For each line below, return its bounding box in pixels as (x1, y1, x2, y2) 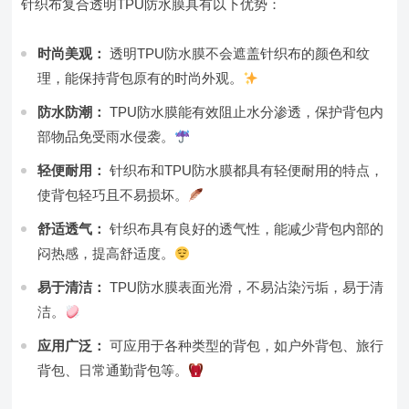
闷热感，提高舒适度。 (37, 246, 175, 261)
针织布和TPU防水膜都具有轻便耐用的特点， (106, 163, 384, 178)
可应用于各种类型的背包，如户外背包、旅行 (106, 338, 384, 353)
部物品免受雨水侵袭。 (37, 129, 175, 144)
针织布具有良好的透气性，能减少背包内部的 (106, 221, 384, 236)
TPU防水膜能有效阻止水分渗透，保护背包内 (106, 104, 384, 120)
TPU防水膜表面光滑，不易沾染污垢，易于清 (106, 279, 384, 295)
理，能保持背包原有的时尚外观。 (37, 70, 244, 86)
